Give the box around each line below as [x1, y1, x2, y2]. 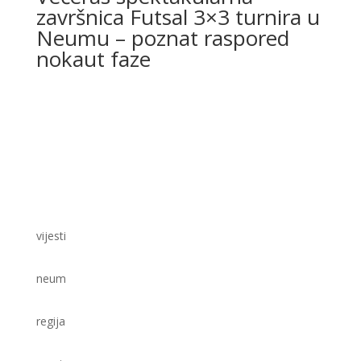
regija [35, 313, 65, 329]
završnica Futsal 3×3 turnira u [35, 2, 320, 31]
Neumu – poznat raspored [35, 23, 289, 52]
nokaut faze [35, 44, 151, 73]
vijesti [35, 227, 66, 243]
